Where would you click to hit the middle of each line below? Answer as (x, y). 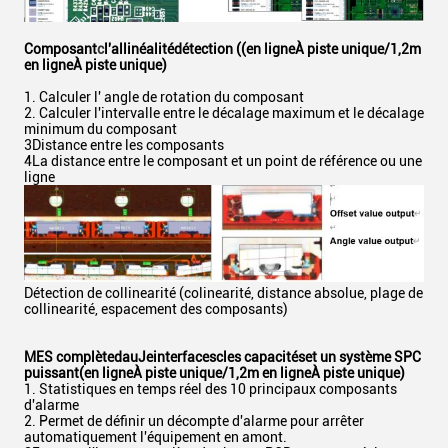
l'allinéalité (139, 49)
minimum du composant (100, 129)
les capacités (264, 356)
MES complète (69, 356)
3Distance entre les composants (124, 145)
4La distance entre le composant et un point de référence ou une (223, 161)
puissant (51, 372)
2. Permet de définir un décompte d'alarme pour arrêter (194, 420)
